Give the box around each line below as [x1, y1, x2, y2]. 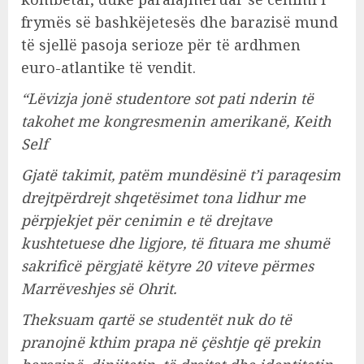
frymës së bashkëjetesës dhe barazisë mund [21, 11, 338, 32]
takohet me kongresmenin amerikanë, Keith [21, 110, 331, 131]
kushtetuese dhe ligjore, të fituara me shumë [21, 232, 330, 253]
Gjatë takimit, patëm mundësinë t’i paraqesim [21, 164, 340, 184]
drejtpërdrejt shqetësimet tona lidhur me [21, 187, 305, 207]
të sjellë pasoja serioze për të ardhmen [21, 34, 301, 54]
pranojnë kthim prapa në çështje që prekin [21, 331, 321, 352]
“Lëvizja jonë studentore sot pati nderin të [21, 88, 314, 108]
